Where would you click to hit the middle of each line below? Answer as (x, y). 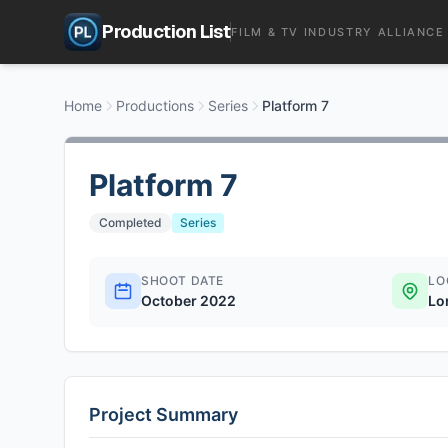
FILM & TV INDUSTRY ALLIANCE (338, 32)
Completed (130, 222)
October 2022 (188, 300)
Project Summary (163, 414)
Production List (166, 31)
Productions (155, 105)
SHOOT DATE (182, 280)
